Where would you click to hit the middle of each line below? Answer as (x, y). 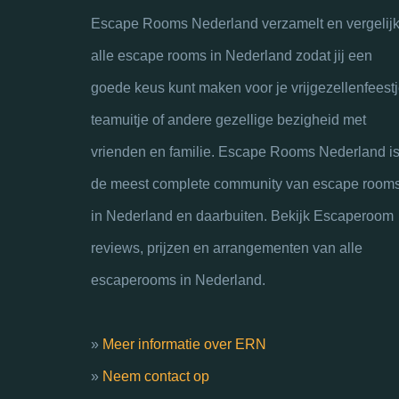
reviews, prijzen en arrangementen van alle (227, 248)
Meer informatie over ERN (184, 344)
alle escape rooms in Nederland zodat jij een (232, 55)
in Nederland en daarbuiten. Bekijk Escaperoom (242, 216)
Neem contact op (156, 376)
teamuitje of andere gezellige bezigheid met (228, 119)
